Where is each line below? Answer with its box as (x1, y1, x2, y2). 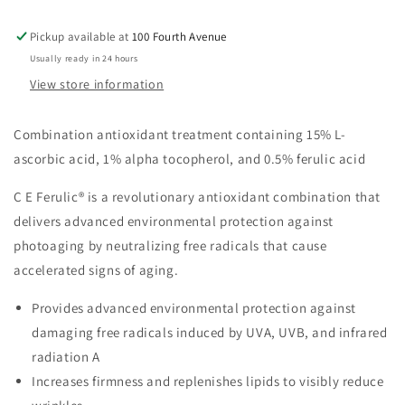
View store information (30, 75, 165, 92)
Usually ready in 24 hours (30, 52, 138, 64)
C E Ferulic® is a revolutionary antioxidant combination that (14, 187, 381, 205)
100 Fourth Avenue (132, 28, 227, 44)
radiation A (32, 347, 100, 365)
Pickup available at (30, 28, 133, 44)
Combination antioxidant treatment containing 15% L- (14, 125, 346, 143)
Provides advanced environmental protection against (32, 298, 357, 316)
